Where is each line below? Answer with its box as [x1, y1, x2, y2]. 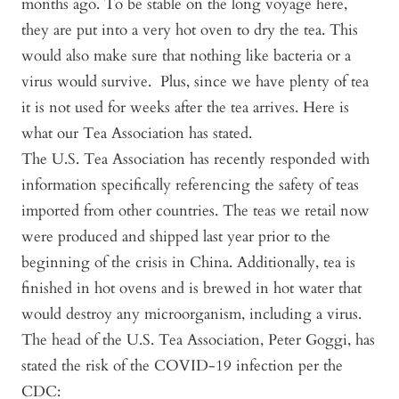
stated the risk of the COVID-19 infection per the [21, 354, 343, 376]
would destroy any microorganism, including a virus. [21, 303, 362, 324]
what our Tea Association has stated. [21, 122, 256, 143]
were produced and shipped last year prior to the [21, 225, 330, 247]
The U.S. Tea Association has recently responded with [21, 148, 370, 169]
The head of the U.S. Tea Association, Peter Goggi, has [21, 329, 375, 350]
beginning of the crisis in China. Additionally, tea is [21, 251, 355, 273]
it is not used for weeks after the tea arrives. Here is [21, 96, 349, 118]
